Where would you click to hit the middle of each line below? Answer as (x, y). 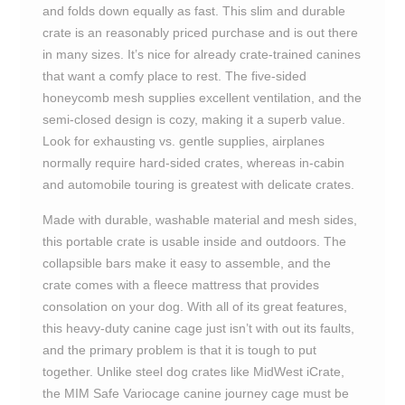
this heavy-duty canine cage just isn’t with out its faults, (198, 328)
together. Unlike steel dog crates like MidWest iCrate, (193, 372)
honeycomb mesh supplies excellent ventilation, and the (202, 98)
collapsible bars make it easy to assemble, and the (186, 263)
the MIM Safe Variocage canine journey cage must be (195, 393)
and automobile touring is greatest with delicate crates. (198, 184)
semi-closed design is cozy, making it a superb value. (193, 119)
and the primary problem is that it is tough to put (179, 350)
